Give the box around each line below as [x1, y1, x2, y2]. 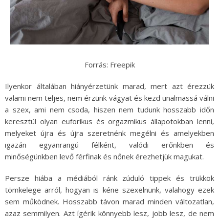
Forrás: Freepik [84, 60, 135, 70]
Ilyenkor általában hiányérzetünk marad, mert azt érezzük [5, 81, 214, 91]
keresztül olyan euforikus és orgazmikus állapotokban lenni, [5, 116, 214, 127]
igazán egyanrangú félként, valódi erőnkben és [5, 140, 214, 150]
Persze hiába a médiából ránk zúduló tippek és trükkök [5, 173, 214, 183]
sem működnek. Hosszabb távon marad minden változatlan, [5, 197, 214, 207]
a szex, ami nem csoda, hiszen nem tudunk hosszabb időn [5, 105, 214, 115]
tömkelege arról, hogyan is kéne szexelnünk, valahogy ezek [5, 185, 214, 195]
